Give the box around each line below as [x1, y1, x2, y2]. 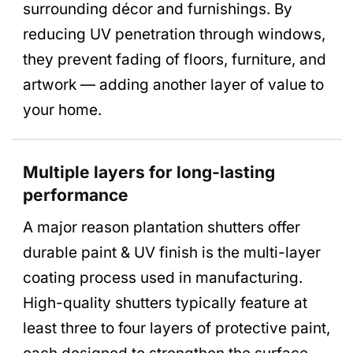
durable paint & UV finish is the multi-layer [23, 243, 321, 262]
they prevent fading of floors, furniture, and [23, 50, 326, 69]
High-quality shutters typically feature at [23, 294, 307, 313]
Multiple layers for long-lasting [23, 162, 275, 182]
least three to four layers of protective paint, [23, 319, 330, 338]
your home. [23, 100, 102, 119]
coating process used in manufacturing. [23, 269, 303, 288]
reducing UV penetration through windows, [23, 24, 325, 43]
